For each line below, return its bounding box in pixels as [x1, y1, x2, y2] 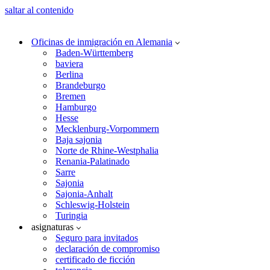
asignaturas [31, 222, 74, 232]
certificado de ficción [55, 254, 135, 265]
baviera [55, 58, 83, 69]
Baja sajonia [55, 134, 102, 145]
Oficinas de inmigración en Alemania [31, 37, 172, 47]
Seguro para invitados [55, 233, 138, 243]
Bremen [55, 91, 86, 101]
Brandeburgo [55, 80, 105, 90]
